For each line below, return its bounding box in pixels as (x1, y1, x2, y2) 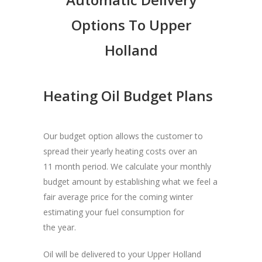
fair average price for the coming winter (43, 191, 193, 202)
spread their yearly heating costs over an (43, 145, 197, 157)
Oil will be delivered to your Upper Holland (43, 248, 201, 260)
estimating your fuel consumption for (43, 206, 184, 218)
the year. (43, 221, 76, 233)
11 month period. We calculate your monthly (43, 160, 211, 172)
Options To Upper (71, 15, 191, 35)
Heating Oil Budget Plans (43, 85, 213, 105)
